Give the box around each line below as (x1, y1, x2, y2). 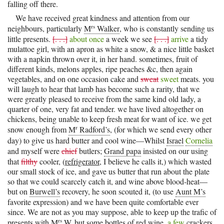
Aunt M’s (175, 185, 205, 196)
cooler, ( (37, 155, 65, 166)
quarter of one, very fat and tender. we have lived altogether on (7, 103, 203, 114)
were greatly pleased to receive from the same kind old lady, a (7, 93, 201, 104)
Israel (166, 134, 183, 145)
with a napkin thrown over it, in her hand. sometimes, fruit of (7, 53, 197, 64)
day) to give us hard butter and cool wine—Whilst (7, 134, 166, 145)
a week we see (104, 33, 154, 44)
